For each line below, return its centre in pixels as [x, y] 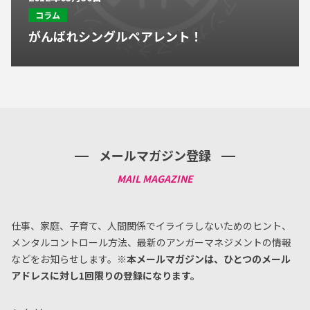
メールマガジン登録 [155, 155]
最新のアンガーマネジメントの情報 [214, 242]
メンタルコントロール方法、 [74, 242]
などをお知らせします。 [64, 259]
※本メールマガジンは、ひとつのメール [204, 259]
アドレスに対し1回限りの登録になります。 [106, 275]
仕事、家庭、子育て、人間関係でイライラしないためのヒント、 [151, 226]
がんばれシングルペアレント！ [116, 36]
